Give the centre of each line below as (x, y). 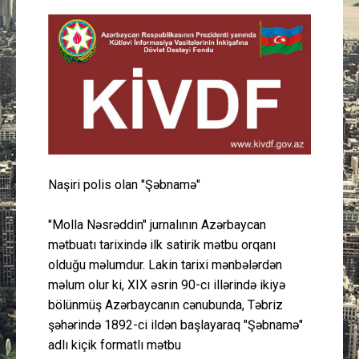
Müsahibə (239, 97)
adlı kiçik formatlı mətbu (115, 345)
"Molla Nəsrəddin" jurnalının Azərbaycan (157, 224)
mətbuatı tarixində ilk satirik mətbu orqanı (162, 244)
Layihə (231, 181)
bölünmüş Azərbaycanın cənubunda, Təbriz (165, 305)
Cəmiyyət (237, 264)
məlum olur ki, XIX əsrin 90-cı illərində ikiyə (167, 284)
